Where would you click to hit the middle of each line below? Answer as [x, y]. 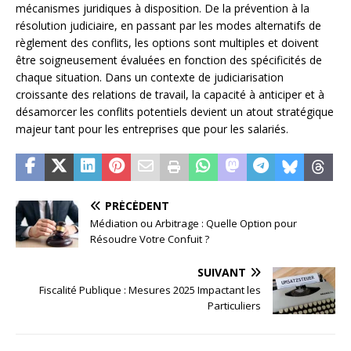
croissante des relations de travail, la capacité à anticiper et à [170, 95]
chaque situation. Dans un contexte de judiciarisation [150, 78]
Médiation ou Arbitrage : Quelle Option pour [194, 224]
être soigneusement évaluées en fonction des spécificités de [169, 60]
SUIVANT [222, 273]
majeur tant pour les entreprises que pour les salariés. [152, 129]
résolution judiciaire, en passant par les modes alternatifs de [168, 26]
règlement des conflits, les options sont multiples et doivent [167, 43]
